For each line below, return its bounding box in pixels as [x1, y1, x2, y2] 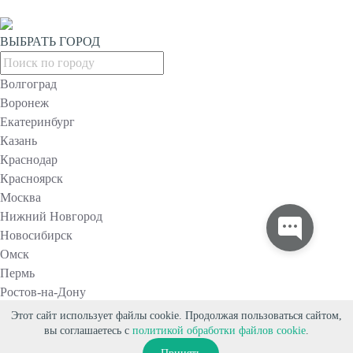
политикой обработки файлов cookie [132, 325, 306, 336]
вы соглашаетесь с [44, 325, 132, 336]
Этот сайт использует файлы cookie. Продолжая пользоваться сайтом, [11, 310, 342, 321]
